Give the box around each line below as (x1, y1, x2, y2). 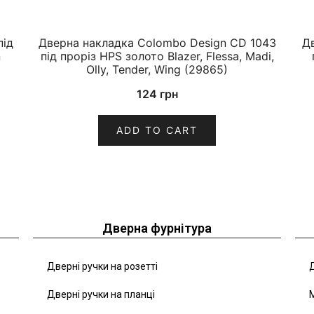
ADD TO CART (116, 124, 198, 137)
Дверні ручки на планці (47, 289, 156, 301)
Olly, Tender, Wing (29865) (86, 62, 228, 77)
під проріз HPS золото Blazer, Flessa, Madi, (40, 49, 274, 64)
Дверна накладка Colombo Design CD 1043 (38, 36, 276, 50)
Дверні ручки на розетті (47, 261, 158, 273)
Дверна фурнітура (102, 221, 212, 236)
